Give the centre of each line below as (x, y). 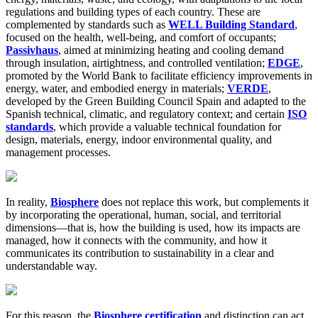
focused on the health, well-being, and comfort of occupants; (141, 38)
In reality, (28, 202)
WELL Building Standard (231, 25)
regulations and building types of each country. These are (133, 12)
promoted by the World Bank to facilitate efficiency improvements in (159, 76)
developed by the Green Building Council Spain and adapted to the (156, 102)
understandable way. (51, 266)
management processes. (58, 153)
